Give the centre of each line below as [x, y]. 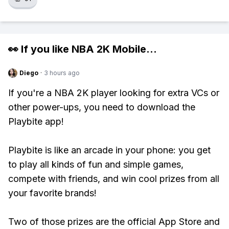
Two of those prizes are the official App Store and [114, 222]
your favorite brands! [52, 193]
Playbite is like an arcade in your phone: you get [109, 150]
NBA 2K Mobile [109, 49]
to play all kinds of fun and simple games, [96, 164]
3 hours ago [62, 73]
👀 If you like [40, 49]
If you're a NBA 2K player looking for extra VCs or [114, 93]
